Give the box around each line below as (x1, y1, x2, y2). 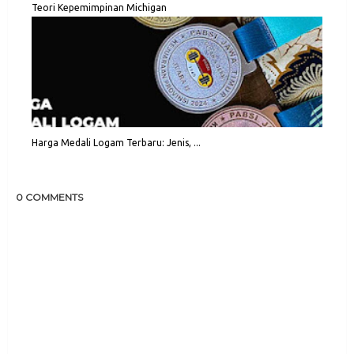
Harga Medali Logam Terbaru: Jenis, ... (32, 137, 201, 149)
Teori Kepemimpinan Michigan (32, 2, 167, 13)
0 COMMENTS (16, 191, 83, 204)
